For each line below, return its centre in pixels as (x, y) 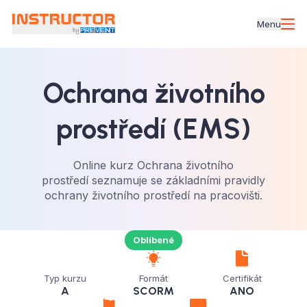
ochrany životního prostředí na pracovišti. (153, 195)
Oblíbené (153, 240)
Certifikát (242, 278)
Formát (153, 278)
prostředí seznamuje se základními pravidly (153, 180)
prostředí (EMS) (153, 129)
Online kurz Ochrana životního (153, 165)
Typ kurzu (65, 278)
